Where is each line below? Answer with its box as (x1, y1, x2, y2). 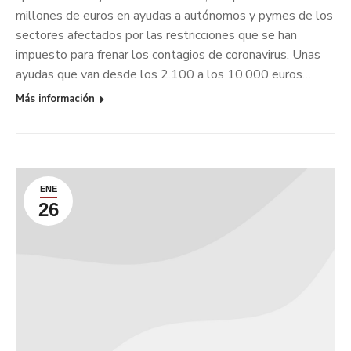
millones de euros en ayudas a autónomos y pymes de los (16, 7, 333, 25)
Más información (16, 92, 95, 107)
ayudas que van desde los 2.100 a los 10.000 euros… (16, 66, 311, 84)
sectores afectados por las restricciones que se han (16, 27, 297, 45)
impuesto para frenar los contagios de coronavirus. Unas (16, 46, 320, 64)
